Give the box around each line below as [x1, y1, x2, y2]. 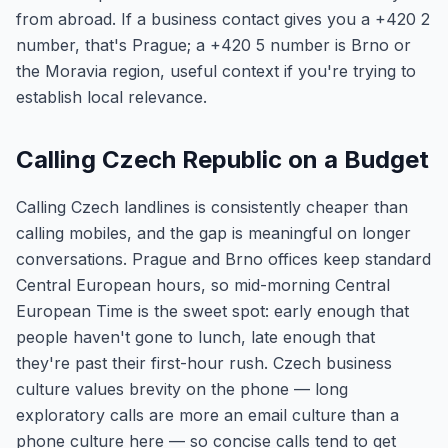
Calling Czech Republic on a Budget [16, 145, 429, 174]
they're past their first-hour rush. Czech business [16, 353, 392, 373]
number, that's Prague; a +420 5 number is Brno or [16, 35, 411, 55]
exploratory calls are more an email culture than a [16, 405, 399, 425]
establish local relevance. [16, 87, 207, 107]
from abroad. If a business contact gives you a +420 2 [16, 9, 430, 29]
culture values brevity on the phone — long [16, 379, 348, 399]
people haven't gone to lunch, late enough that [16, 327, 375, 347]
